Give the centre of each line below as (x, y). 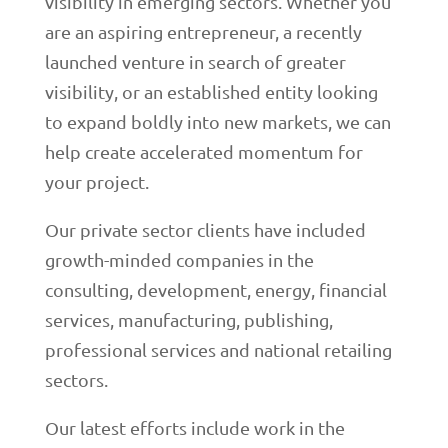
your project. (96, 181)
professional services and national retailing (218, 349)
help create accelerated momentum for (203, 151)
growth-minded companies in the (179, 259)
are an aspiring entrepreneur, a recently (203, 31)
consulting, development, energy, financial (215, 289)
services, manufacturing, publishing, (188, 319)
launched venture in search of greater (195, 61)
